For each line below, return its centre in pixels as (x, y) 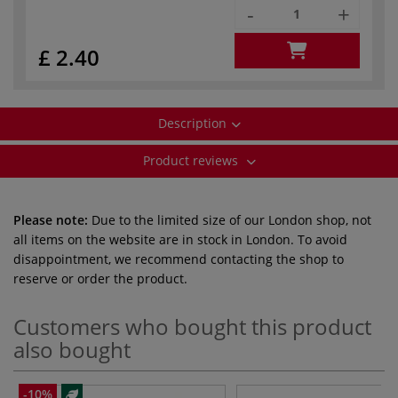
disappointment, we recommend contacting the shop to (179, 259)
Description (192, 123)
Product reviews (192, 160)
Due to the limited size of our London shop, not (230, 219)
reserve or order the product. (100, 278)
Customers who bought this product (192, 326)
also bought (72, 349)
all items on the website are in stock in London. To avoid (180, 239)
